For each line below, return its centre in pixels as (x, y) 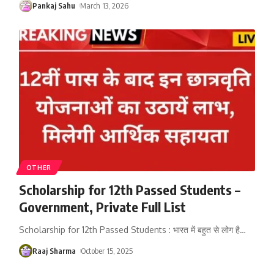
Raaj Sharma (54, 250)
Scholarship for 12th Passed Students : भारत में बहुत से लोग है (129, 229)
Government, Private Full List (102, 206)
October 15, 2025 (107, 250)
